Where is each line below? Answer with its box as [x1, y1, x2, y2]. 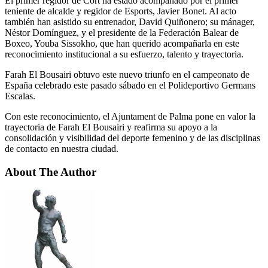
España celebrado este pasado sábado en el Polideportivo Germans [5, 80, 255, 90]
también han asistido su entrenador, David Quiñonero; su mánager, [5, 16, 255, 27]
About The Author [5, 165, 96, 178]
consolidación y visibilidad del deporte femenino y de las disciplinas [5, 132, 260, 143]
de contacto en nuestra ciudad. [5, 143, 118, 154]
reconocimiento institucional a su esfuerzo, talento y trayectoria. [5, 48, 243, 59]
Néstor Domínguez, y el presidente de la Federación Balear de [5, 27, 239, 38]
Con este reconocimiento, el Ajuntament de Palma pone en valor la [5, 111, 255, 121]
